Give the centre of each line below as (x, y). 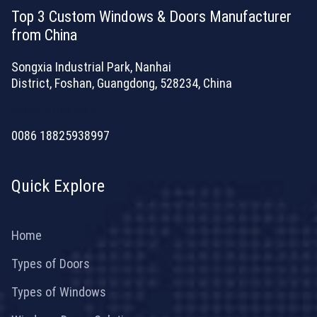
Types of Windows (59, 292)
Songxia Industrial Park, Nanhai (91, 67)
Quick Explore (58, 186)
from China (44, 35)
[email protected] (56, 109)
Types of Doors (51, 263)
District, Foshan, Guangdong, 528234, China (122, 83)
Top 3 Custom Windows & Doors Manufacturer (151, 16)
